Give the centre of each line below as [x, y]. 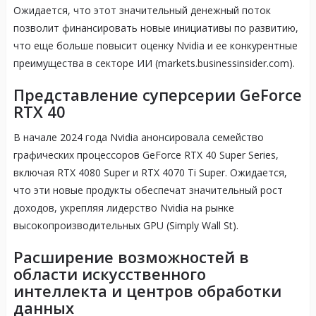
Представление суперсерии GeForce [157, 95]
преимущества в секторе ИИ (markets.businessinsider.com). [154, 63]
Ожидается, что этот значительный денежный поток [142, 11]
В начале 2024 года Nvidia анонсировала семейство [138, 138]
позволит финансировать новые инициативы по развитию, [156, 28]
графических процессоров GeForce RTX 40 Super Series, [146, 155]
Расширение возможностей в [131, 257]
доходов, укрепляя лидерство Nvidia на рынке [123, 208]
